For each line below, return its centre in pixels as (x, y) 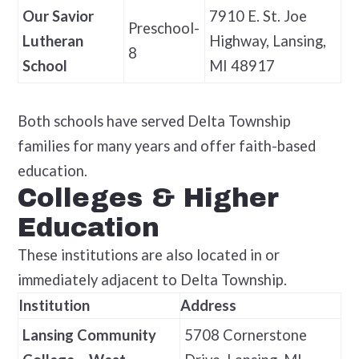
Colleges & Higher (148, 198)
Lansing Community (89, 335)
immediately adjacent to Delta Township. (152, 279)
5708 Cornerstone (245, 335)
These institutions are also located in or (148, 254)
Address (208, 305)
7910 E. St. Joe (258, 16)
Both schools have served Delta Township (154, 121)
